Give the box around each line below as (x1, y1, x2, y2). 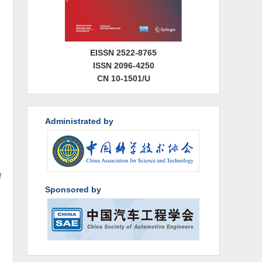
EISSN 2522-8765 (90, 47, 157, 57)
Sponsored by (45, 184, 101, 194)
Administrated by (45, 116, 113, 126)
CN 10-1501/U (96, 73, 150, 83)
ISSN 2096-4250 (92, 60, 154, 70)
